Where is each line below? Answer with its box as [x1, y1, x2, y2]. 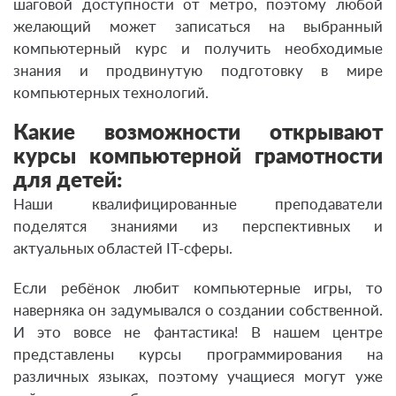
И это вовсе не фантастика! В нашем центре [13, 325, 383, 341]
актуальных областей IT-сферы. [13, 241, 232, 257]
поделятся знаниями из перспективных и [13, 219, 383, 235]
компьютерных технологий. [13, 86, 209, 102]
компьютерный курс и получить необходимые [13, 42, 383, 57]
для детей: [13, 171, 122, 193]
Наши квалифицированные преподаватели [13, 197, 383, 213]
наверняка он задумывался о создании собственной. [13, 303, 383, 319]
